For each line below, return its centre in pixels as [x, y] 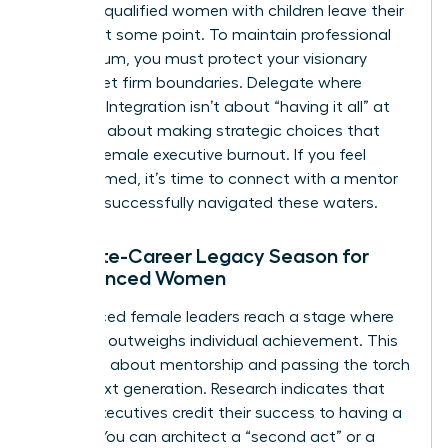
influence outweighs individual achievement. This [217, 340]
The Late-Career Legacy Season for [203, 255]
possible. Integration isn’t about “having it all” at [213, 106]
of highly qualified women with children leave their [220, 10]
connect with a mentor [313, 178]
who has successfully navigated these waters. [207, 202]
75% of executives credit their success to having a [219, 412]
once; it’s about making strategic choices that [208, 130]
